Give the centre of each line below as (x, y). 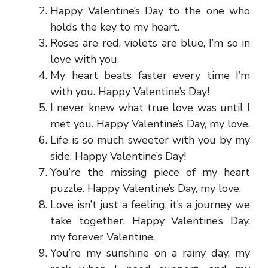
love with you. (85, 59)
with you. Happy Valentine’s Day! (130, 92)
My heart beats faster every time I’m (150, 75)
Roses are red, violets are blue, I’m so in (150, 43)
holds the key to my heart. (115, 27)
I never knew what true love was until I (150, 108)
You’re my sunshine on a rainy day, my (150, 253)
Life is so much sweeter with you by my (150, 140)
